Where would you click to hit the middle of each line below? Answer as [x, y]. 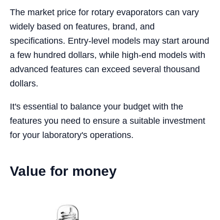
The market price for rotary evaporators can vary [104, 13]
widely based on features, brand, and [82, 27]
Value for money [63, 171]
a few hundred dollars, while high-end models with [108, 55]
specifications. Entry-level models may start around [110, 41]
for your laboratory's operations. [72, 135]
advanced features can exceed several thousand [105, 69]
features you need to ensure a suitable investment [108, 121]
